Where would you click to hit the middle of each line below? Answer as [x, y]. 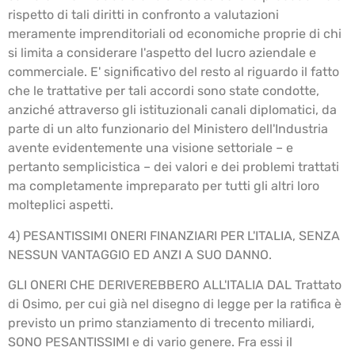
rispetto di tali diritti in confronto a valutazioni [143, 15]
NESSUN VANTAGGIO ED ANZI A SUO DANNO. [140, 254]
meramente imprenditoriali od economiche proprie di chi [175, 34]
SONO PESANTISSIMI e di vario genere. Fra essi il [150, 342]
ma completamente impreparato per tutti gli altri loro [164, 186]
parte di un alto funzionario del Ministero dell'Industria [168, 129]
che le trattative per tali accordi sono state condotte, [164, 91]
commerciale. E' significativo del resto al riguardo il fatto [174, 72]
